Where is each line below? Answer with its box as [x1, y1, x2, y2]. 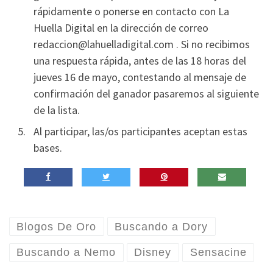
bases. [34, 140, 62, 155]
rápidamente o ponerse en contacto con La [34, 4, 229, 18]
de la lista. [34, 102, 80, 117]
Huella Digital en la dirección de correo [34, 20, 208, 35]
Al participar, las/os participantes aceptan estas [34, 124, 247, 138]
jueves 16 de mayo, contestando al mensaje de [34, 69, 246, 84]
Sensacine [190, 246, 247, 259]
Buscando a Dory [115, 220, 208, 233]
